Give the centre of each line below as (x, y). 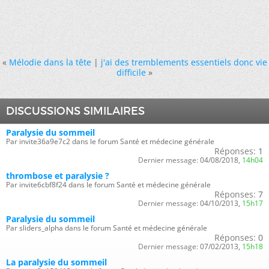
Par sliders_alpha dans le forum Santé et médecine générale (107, 228)
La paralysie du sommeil (56, 262)
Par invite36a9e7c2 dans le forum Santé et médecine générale (110, 141)
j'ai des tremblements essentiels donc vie (184, 62)
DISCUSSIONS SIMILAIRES (75, 111)
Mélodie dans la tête (50, 62)
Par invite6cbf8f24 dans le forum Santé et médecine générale (108, 185)
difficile (131, 72)
